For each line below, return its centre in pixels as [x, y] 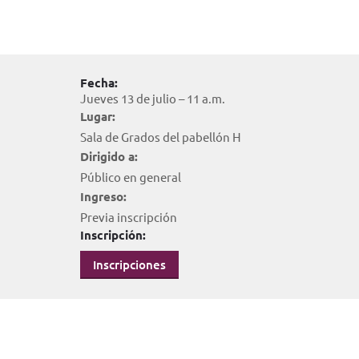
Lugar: [97, 116]
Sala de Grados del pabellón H [160, 137]
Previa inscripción [128, 217]
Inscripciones [129, 264]
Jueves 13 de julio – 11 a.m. [152, 98]
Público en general [130, 177]
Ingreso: [103, 196]
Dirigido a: [109, 156]
